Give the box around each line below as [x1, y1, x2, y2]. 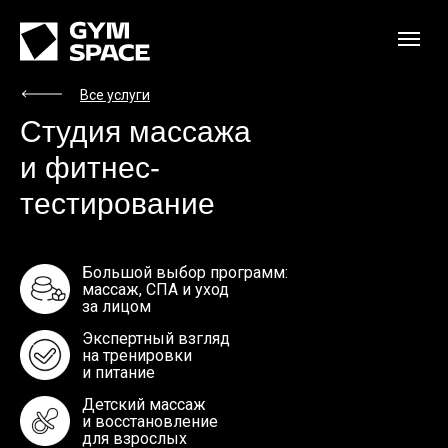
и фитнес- [20, 151, 160, 184]
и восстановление [82, 411, 218, 431]
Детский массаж [82, 394, 206, 414]
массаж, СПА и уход [82, 279, 229, 299]
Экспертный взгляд [82, 328, 230, 348]
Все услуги [80, 87, 150, 103]
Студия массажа [20, 115, 251, 148]
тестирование [20, 187, 215, 220]
